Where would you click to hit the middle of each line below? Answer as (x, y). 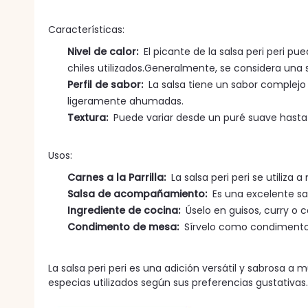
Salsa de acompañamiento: (137, 194)
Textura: (88, 118)
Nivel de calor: (103, 52)
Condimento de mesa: (123, 227)
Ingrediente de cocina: (124, 210)
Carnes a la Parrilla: (117, 177)
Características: (86, 30)
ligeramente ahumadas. (125, 101)
